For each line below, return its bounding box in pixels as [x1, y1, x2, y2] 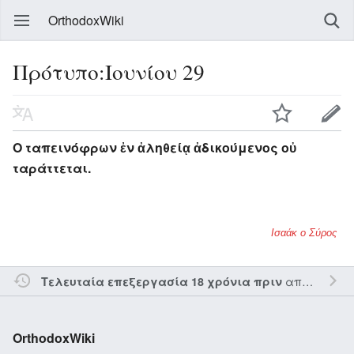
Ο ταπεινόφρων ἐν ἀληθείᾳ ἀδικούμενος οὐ [13, 137, 296, 156]
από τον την [281, 272, 302, 289]
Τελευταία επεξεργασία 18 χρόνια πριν [40, 273, 282, 289]
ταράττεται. [13, 158, 91, 177]
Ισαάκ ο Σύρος [270, 226, 337, 239]
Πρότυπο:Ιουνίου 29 [13, 57, 205, 86]
